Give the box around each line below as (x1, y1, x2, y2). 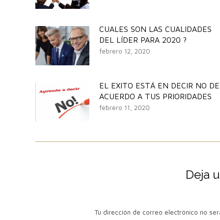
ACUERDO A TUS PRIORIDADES (99, 91, 212, 101)
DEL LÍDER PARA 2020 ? (99, 35, 187, 44)
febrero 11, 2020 (99, 103, 150, 111)
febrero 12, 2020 (99, 47, 150, 55)
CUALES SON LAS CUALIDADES (99, 24, 212, 33)
